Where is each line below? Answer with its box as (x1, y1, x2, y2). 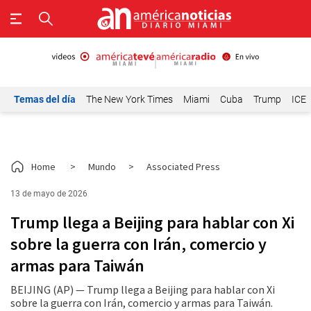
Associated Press (146, 160, 220, 173)
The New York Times (86, 94, 173, 105)
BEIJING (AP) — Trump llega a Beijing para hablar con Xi (10, 283, 275, 296)
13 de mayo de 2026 (10, 189, 87, 199)
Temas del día (14, 94, 76, 105)
